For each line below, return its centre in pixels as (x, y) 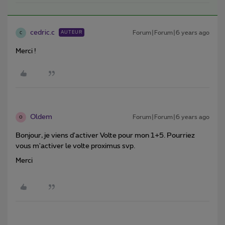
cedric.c (42, 33)
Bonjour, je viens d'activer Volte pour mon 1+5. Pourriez (105, 136)
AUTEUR (72, 33)
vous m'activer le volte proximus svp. (76, 146)
